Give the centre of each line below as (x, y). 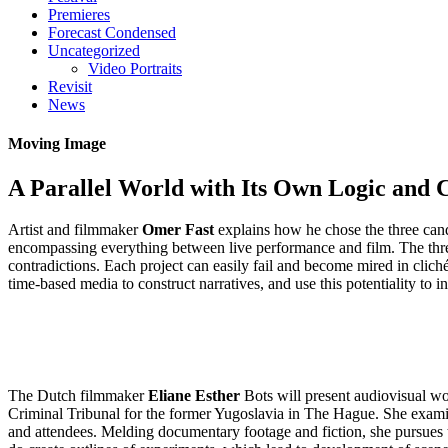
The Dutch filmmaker (78, 395)
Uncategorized (94, 50)
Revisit (70, 86)
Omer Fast (178, 230)
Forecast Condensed (112, 32)
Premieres (79, 14)
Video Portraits (135, 68)
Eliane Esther (194, 395)
